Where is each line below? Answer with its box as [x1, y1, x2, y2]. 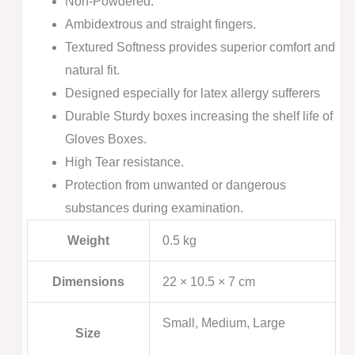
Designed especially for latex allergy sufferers [64, 86, 320, 101]
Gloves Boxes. [64, 132, 147, 147]
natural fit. [64, 63, 120, 78]
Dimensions [52, 275, 124, 289]
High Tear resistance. [64, 155, 184, 170]
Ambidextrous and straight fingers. [64, 17, 256, 32]
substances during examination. [64, 201, 243, 216]
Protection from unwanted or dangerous [64, 178, 286, 193]
